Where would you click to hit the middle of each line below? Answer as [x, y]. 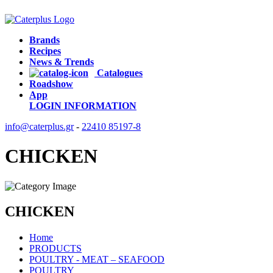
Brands [44, 40]
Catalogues [119, 73]
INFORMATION [100, 105]
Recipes [45, 51]
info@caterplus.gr [39, 126]
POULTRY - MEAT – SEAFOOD [97, 260]
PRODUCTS [55, 249]
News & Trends [62, 62]
